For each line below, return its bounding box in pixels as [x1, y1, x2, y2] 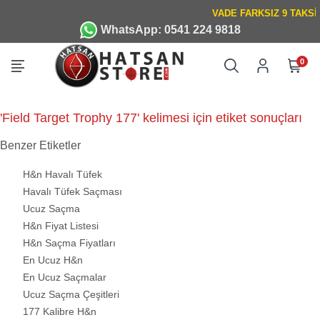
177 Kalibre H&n [23, 306, 96, 318]
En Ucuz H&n [23, 254, 83, 266]
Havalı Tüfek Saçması [23, 186, 122, 198]
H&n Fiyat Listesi [23, 220, 99, 232]
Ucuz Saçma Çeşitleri [23, 289, 119, 301]
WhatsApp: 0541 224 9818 [100, 24, 241, 36]
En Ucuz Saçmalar [23, 271, 106, 284]
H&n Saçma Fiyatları [23, 237, 116, 249]
